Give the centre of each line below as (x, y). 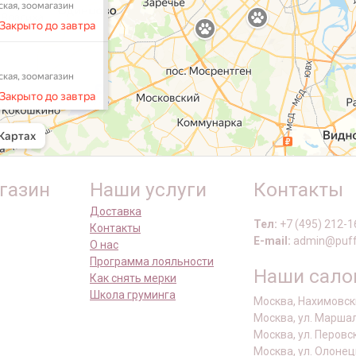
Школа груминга (133, 295)
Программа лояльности (152, 262)
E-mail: (272, 241)
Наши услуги (148, 190)
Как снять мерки (133, 279)
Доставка (116, 212)
